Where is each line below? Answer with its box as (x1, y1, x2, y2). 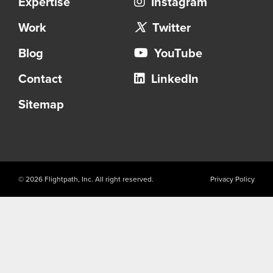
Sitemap (18, 97, 64, 113)
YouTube (151, 46, 202, 62)
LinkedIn (148, 72, 199, 87)
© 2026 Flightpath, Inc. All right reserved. (18, 175, 154, 184)
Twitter (149, 21, 191, 36)
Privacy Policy (210, 175, 255, 184)
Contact (18, 72, 62, 87)
